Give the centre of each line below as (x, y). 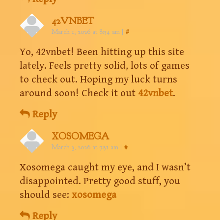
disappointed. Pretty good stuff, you (100, 181)
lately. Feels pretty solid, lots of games (105, 66)
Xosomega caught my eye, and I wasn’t (105, 167)
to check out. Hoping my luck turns (98, 79)
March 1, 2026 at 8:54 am (86, 31)
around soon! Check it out (79, 93)
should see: (46, 195)
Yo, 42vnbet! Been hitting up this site (102, 52)
